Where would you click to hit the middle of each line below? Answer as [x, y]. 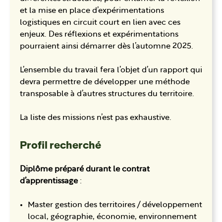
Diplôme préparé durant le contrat [85, 170]
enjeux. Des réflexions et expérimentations [99, 34]
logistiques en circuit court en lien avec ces [100, 23]
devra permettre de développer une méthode [105, 82]
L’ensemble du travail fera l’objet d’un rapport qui [111, 70]
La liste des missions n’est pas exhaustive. [97, 118]
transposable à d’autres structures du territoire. [107, 94]
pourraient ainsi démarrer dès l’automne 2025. [107, 46]
